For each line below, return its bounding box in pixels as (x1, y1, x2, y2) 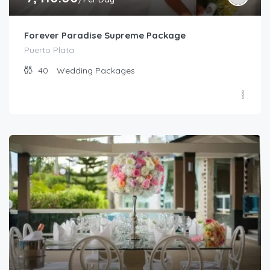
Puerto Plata (24, 45, 74, 56)
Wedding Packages (57, 65, 135, 77)
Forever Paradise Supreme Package (24, 30, 186, 42)
